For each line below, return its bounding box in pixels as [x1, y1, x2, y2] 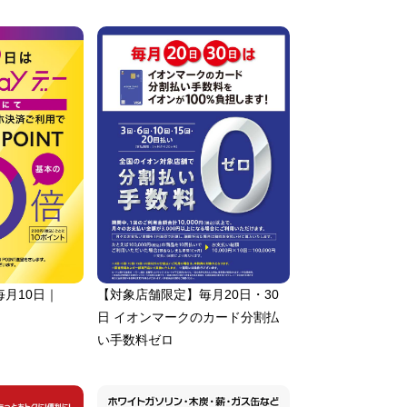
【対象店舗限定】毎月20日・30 [97, 286, 279, 302]
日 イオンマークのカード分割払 [97, 309, 279, 324]
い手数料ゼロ [97, 332, 174, 347]
